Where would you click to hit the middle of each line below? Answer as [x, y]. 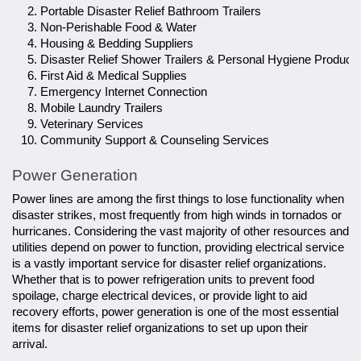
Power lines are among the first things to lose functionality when [178, 199]
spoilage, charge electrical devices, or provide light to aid [160, 296]
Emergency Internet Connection [124, 91]
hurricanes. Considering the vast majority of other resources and [180, 232]
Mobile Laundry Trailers [102, 108]
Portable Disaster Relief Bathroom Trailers [151, 11]
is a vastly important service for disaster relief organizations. [169, 264]
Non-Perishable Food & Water [118, 27]
